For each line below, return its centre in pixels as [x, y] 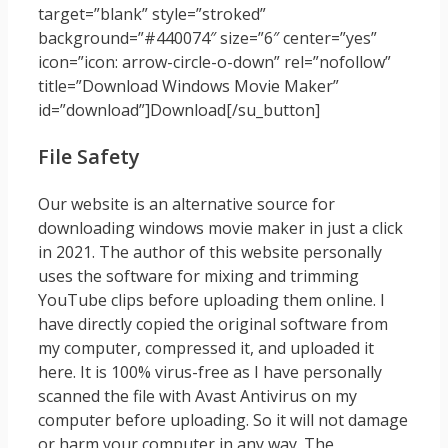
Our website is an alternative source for [186, 204]
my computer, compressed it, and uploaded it [206, 348]
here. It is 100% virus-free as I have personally [210, 372]
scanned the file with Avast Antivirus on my [197, 396]
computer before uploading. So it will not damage [223, 420]
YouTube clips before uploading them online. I [211, 300]
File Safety [89, 157]
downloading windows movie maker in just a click [220, 228]
